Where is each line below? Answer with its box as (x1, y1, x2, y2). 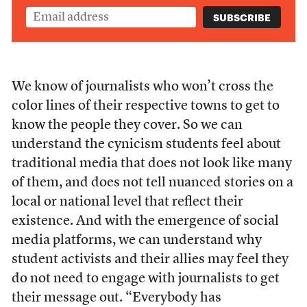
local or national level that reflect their (11, 195, 243, 209)
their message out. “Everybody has (11, 291, 221, 305)
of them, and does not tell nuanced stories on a (11, 176, 293, 190)
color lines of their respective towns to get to (11, 99, 280, 113)
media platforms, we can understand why (11, 234, 262, 247)
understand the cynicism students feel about (11, 138, 281, 151)
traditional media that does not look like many (11, 157, 292, 171)
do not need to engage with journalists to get (11, 272, 280, 286)
